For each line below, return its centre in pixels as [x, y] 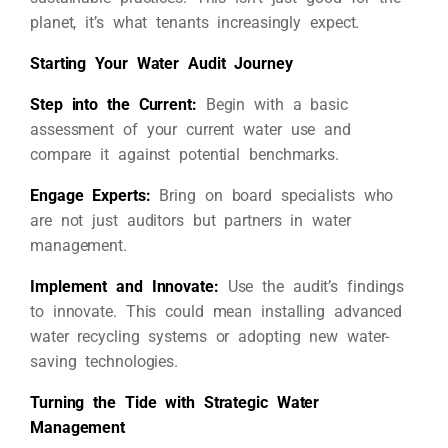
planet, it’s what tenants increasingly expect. [195, 22]
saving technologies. [104, 361]
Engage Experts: [90, 195]
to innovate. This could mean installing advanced [216, 311]
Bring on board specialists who [272, 195]
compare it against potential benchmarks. [184, 154]
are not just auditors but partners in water [190, 220]
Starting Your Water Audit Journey [161, 63]
